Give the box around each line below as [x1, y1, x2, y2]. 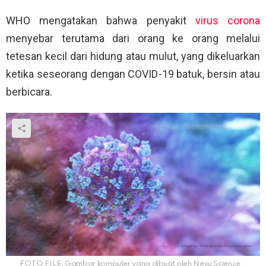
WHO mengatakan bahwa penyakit [6, 14, 195, 27]
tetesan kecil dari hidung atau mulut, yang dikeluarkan [6, 50, 260, 63]
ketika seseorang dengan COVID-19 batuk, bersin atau [6, 68, 260, 81]
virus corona [195, 14, 261, 27]
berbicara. [6, 85, 52, 99]
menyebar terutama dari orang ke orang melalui [6, 32, 260, 45]
